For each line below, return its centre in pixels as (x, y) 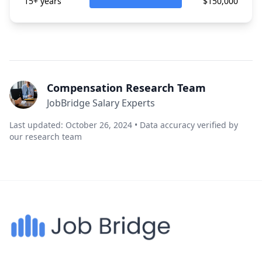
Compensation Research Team (126, 88)
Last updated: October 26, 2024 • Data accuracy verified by (124, 125)
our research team (46, 137)
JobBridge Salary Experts (101, 103)
